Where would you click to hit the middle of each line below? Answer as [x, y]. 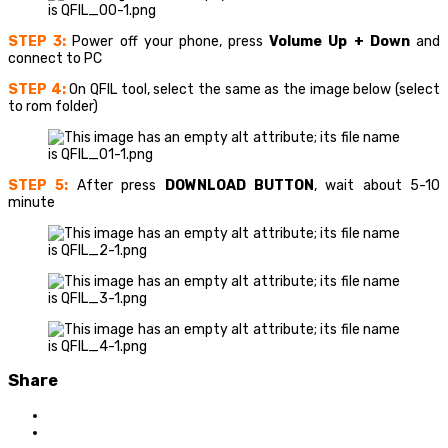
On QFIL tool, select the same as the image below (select [255, 89]
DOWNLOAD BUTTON [239, 185]
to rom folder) [53, 106]
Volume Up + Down [339, 41]
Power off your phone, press [168, 41]
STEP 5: [38, 185]
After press [120, 185]
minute [31, 202]
